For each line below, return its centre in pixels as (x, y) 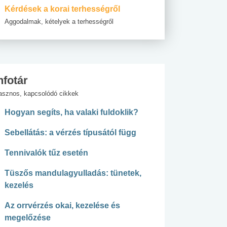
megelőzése (28, 218)
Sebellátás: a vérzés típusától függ (70, 133)
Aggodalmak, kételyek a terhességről (59, 22)
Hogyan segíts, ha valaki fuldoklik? (71, 112)
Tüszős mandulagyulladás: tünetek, (73, 173)
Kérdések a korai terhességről (62, 9)
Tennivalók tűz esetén (46, 153)
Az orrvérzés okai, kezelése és (62, 206)
